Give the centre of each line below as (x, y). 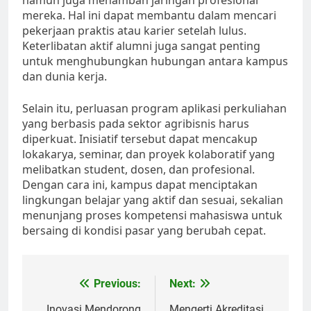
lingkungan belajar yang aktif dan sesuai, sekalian (153, 200)
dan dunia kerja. (65, 77)
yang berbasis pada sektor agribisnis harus (136, 124)
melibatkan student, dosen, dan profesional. (138, 170)
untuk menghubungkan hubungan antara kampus (155, 61)
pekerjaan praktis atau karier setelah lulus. (134, 31)
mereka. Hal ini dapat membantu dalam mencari (149, 16)
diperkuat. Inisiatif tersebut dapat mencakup (140, 139)
